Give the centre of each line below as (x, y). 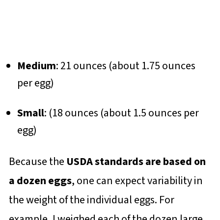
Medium (36, 66)
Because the (37, 161)
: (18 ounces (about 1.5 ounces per (121, 113)
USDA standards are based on (136, 161)
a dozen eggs (40, 180)
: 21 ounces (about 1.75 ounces (125, 66)
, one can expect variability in (137, 180)
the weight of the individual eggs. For (91, 200)
